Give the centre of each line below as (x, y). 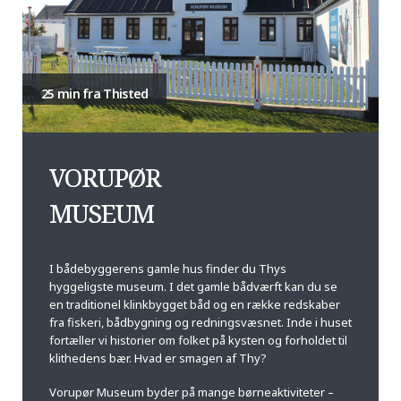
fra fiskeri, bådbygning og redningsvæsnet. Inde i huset (200, 322)
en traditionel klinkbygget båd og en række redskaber (195, 304)
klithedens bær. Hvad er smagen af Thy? (158, 358)
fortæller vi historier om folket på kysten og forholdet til (198, 340)
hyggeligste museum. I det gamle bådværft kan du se (193, 286)
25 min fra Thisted (95, 93)
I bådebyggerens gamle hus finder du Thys (168, 268)
